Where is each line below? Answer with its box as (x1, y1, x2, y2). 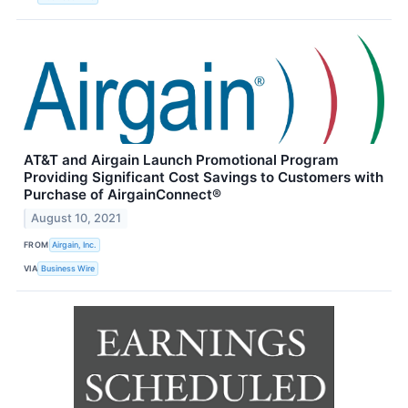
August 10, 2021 (31, 210, 122, 225)
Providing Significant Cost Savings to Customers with (24, 168, 383, 186)
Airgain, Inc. (52, 240, 97, 250)
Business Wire (41, 263, 96, 274)
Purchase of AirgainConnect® (24, 185, 221, 203)
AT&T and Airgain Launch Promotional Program (24, 150, 339, 168)
